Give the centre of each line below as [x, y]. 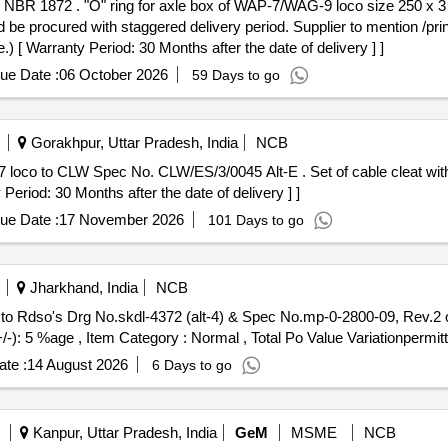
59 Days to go [235, 75]
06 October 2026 [113, 74]
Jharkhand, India [81, 287]
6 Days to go [191, 365]
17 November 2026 [121, 219]
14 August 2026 [77, 364]
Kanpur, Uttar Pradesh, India [122, 432]
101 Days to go [255, 220]
